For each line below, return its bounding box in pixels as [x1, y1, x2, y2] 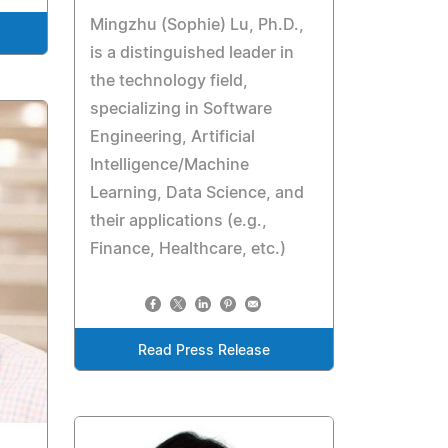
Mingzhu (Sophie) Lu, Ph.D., [90, 16, 305, 33]
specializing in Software [90, 100, 273, 117]
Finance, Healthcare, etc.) [90, 240, 287, 257]
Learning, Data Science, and [90, 184, 305, 201]
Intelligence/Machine [90, 156, 250, 173]
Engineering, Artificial [90, 128, 256, 145]
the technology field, [90, 72, 249, 89]
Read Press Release [138, 343, 271, 358]
